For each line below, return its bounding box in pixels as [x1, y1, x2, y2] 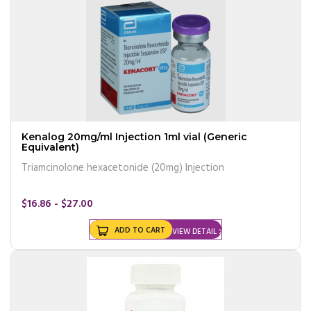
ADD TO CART [115, 224, 165, 237]
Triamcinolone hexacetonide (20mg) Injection [22, 159, 224, 176]
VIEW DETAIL [172, 225, 217, 238]
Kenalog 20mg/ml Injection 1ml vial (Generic [22, 130, 247, 143]
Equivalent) [22, 140, 79, 153]
